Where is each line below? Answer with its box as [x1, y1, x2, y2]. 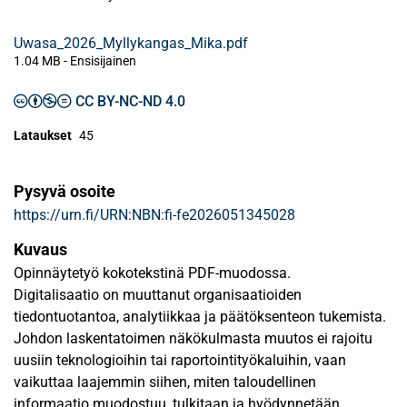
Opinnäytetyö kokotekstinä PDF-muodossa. [14, 264, 291, 282]
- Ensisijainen [61, 54, 136, 68]
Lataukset [14, 128, 72, 143]
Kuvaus [14, 240, 67, 259]
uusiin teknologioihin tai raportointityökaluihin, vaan [14, 352, 346, 369]
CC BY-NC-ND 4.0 [75, 93, 185, 110]
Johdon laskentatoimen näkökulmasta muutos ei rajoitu [14, 330, 372, 347]
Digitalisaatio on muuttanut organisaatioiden [14, 286, 302, 303]
